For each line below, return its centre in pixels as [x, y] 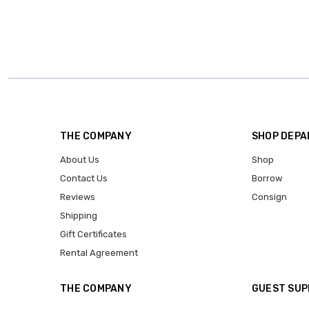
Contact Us [84, 179]
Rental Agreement [99, 253]
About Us [80, 160]
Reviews [78, 197]
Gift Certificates [93, 235]
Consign [269, 197]
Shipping [79, 216]
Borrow [267, 179]
